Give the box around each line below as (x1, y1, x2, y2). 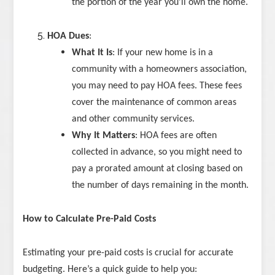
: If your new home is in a (112, 48, 214, 58)
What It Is (72, 48, 113, 58)
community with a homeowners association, (72, 64, 247, 75)
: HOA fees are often (135, 131, 217, 141)
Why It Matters (72, 131, 136, 141)
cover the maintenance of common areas (72, 98, 237, 108)
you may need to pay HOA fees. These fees (72, 81, 242, 91)
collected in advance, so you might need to (72, 147, 242, 158)
